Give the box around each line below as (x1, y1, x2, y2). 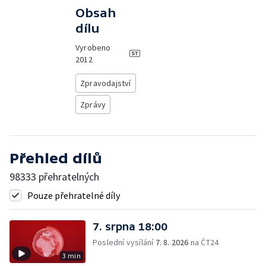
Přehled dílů (9, 150, 102, 166)
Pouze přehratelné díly (27, 189, 120, 201)
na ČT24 (188, 237, 219, 248)
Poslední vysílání (93, 237, 156, 248)
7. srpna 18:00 (93, 220, 167, 233)
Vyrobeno (75, 42, 111, 53)
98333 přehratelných (9, 170, 99, 183)
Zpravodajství (80, 78, 131, 88)
